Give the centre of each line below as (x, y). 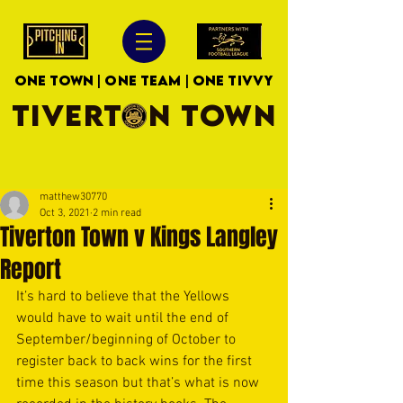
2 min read (117, 213)
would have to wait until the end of (124, 318)
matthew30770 (73, 197)
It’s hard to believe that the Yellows (125, 297)
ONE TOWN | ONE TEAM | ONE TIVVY (144, 80)
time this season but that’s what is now (139, 383)
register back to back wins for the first (136, 362)
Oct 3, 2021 (65, 213)
